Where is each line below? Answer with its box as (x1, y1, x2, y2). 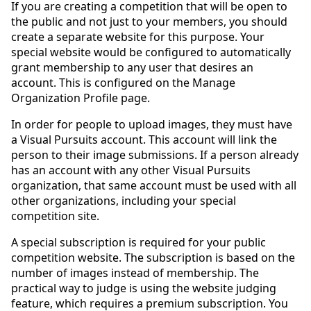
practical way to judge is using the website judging (11, 280, 276, 296)
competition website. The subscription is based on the (11, 249, 295, 265)
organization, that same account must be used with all (11, 177, 296, 193)
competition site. (11, 208, 99, 224)
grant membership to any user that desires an (11, 59, 253, 75)
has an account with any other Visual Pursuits (11, 162, 251, 178)
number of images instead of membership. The (11, 264, 259, 280)
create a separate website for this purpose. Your (11, 28, 264, 44)
